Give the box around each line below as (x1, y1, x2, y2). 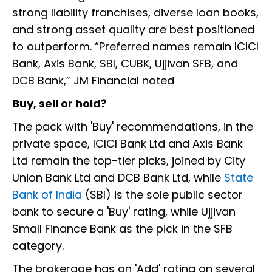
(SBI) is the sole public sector (82, 187, 243, 203)
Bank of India (12, 187, 82, 203)
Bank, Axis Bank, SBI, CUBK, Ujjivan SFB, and (12, 56, 238, 72)
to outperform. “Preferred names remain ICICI (12, 39, 259, 55)
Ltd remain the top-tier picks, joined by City (12, 153, 245, 169)
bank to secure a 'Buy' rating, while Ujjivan (12, 204, 236, 220)
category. (12, 238, 67, 254)
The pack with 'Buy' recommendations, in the (12, 119, 253, 135)
